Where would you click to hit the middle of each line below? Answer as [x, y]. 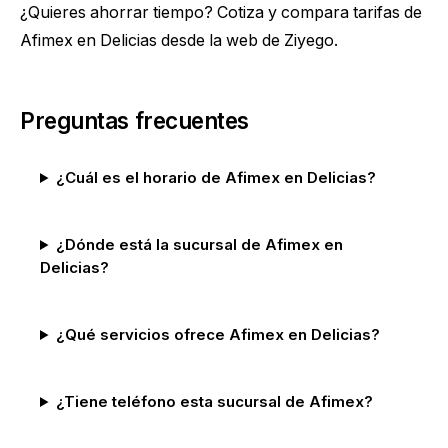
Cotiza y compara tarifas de [319, 12]
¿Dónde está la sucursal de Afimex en [199, 244]
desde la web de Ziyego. [247, 40]
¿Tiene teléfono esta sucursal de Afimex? [214, 401]
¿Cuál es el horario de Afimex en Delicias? [215, 177]
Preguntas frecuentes [134, 120]
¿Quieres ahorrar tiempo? [118, 12]
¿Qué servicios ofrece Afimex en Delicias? [217, 334]
